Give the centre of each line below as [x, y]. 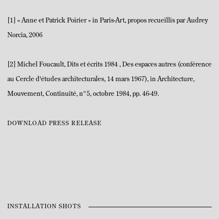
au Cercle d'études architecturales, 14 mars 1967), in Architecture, [101, 80]
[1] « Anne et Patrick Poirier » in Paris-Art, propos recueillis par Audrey [108, 21]
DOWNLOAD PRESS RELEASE [55, 124]
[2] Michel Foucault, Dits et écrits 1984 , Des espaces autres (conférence [109, 65]
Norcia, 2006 [25, 36]
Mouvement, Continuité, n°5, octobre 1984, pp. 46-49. [83, 94]
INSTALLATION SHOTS [44, 207]
